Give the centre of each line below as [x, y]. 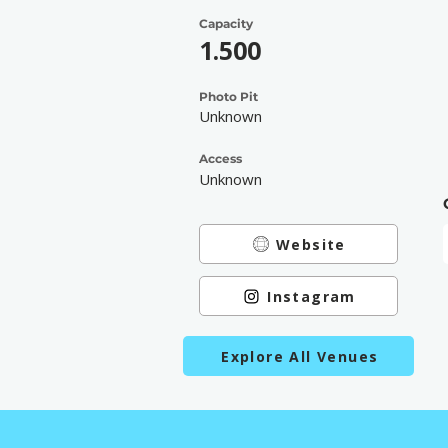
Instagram [311, 296]
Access [220, 158]
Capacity [226, 23]
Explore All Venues [300, 356]
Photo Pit [228, 96]
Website [311, 244]
